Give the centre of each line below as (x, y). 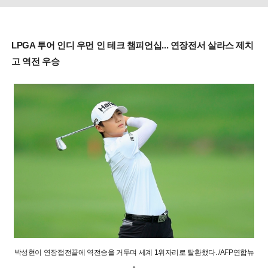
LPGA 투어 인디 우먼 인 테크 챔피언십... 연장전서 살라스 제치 (132, 45)
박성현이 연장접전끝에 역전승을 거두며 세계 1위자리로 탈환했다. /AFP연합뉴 (134, 252)
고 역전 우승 (35, 61)
